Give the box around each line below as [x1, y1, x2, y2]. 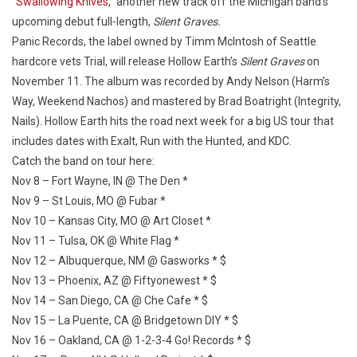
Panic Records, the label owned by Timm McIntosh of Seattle [12, 35, 316, 48]
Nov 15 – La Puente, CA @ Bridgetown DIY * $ [12, 314, 238, 327]
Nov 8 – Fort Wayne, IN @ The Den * [12, 175, 188, 187]
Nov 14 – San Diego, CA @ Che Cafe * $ [12, 294, 208, 307]
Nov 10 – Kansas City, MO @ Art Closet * [12, 214, 211, 227]
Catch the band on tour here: [12, 155, 155, 167]
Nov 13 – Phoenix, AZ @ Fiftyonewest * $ [12, 274, 217, 287]
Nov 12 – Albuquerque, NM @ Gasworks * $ [12, 254, 226, 267]
